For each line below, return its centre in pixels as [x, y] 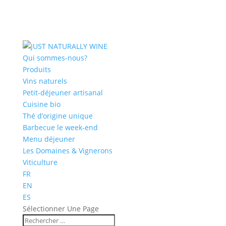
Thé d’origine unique [58, 116]
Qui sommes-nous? [55, 58]
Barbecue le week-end [60, 127]
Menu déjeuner [49, 139]
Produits [37, 69]
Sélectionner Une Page [61, 209]
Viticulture [40, 162]
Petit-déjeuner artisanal [63, 93]
